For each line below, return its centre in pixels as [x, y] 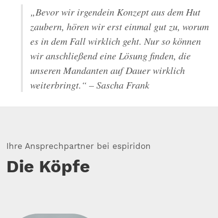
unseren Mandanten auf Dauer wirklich [108, 70]
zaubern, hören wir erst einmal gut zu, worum [120, 26]
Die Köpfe [48, 166]
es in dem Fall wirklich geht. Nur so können [116, 41]
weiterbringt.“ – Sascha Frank [90, 85]
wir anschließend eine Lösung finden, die [111, 55]
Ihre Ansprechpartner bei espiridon [79, 146]
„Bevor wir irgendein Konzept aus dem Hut [116, 12]
